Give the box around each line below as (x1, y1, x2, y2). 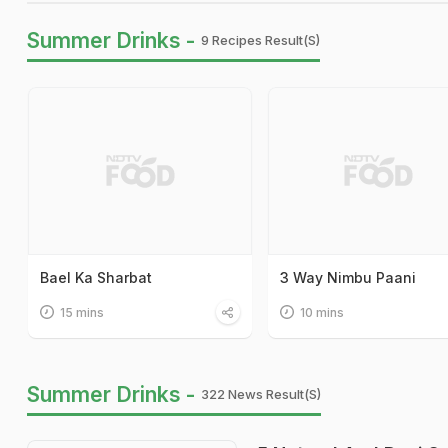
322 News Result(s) (201, 385, 321, 402)
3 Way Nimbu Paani (279, 268, 416, 286)
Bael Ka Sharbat (40, 268, 152, 286)
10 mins (299, 304, 344, 320)
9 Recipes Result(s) (201, 32, 320, 48)
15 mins (60, 304, 104, 320)
